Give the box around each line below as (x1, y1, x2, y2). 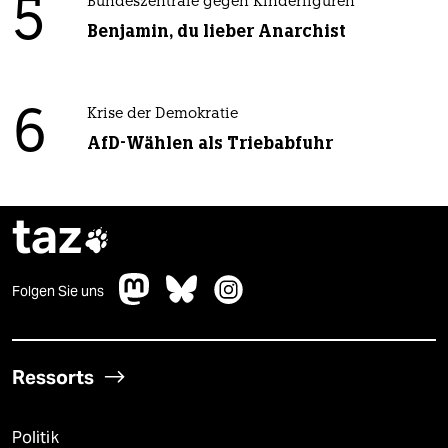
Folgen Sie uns (12, 282, 104, 301)
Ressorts (12, 365, 94, 390)
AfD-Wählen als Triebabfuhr (86, 132, 333, 155)
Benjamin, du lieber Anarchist (86, 20, 346, 43)
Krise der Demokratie (86, 107, 238, 123)
